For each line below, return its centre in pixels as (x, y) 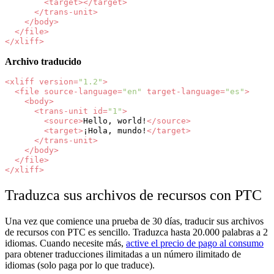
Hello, (98, 120)
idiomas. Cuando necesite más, (65, 243)
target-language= (186, 91)
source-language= (83, 91)
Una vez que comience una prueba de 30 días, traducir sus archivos (134, 221)
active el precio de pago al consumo (195, 243)
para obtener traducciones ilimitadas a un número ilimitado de (123, 254)
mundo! (132, 130)
